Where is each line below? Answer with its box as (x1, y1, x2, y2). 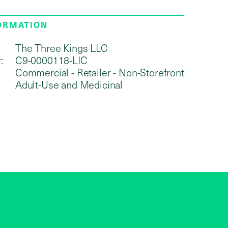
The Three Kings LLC (15, 40, 108, 55)
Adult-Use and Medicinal (15, 77, 123, 92)
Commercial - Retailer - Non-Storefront (15, 65, 184, 79)
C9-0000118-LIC (15, 52, 88, 67)
